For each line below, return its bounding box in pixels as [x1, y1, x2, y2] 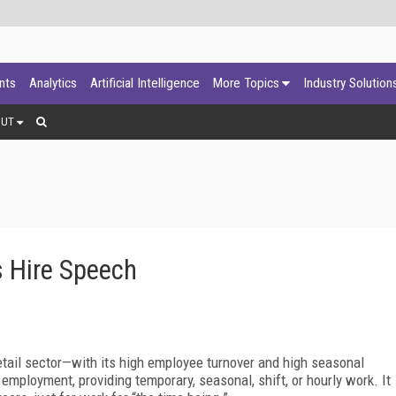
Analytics [29, 75, 77, 91]
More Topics [213, 75, 279, 91]
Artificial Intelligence [90, 75, 200, 91]
